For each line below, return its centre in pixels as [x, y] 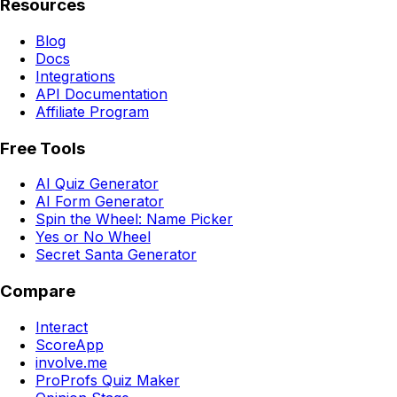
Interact [62, 327]
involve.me [71, 363]
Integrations [75, 76]
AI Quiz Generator [97, 184]
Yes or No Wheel [93, 237]
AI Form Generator [100, 202]
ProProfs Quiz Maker [108, 381]
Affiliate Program [92, 111]
